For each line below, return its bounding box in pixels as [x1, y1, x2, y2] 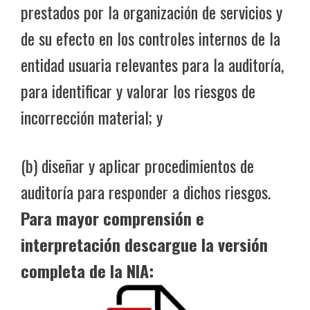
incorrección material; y [21, 104, 163, 129]
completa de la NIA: [21, 257, 154, 283]
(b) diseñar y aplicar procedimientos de [21, 152, 254, 178]
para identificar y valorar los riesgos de [21, 77, 255, 103]
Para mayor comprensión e [21, 205, 204, 230]
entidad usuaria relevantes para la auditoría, [21, 51, 284, 77]
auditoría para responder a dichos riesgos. [21, 179, 271, 204]
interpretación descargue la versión [21, 231, 268, 257]
